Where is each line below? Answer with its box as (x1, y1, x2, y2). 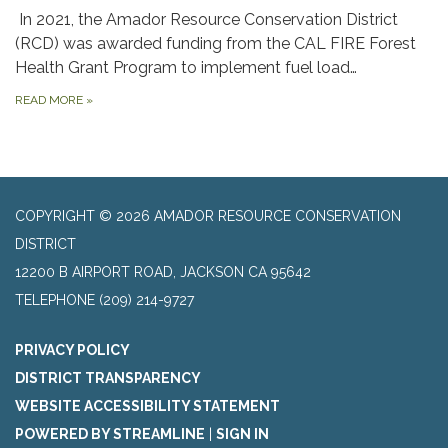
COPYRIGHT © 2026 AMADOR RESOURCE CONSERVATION (15, 208, 401, 225)
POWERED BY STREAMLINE (15, 426, 205, 443)
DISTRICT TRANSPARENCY (15, 370, 201, 387)
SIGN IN (216, 426, 269, 443)
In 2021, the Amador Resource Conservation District (15, 10, 398, 30)
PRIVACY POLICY (15, 342, 130, 359)
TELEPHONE (15, 292, 95, 309)
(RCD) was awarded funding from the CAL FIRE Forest (15, 34, 416, 54)
